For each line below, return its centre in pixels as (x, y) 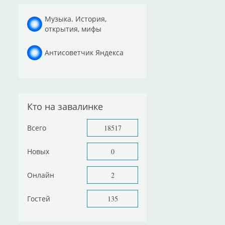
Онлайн (41, 175)
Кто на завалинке (65, 106)
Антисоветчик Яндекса (84, 52)
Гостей (39, 198)
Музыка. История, (76, 19)
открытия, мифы (73, 29)
